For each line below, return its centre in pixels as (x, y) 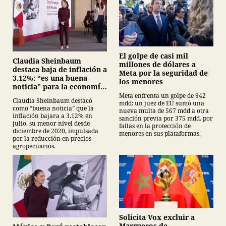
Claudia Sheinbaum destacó (52, 100)
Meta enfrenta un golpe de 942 (162, 96)
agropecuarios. (34, 146)
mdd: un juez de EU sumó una (162, 103)
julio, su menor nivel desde (51, 123)
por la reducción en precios (52, 138)
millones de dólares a (157, 65)
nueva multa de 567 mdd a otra (164, 111)
